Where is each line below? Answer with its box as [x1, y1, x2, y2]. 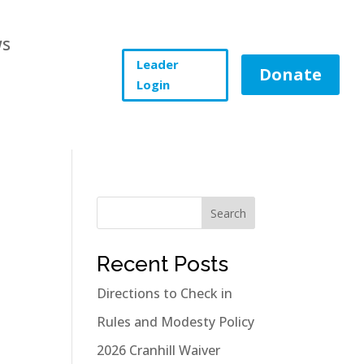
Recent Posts [97, 252, 229, 276]
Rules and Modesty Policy [97, 313, 255, 331]
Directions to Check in [97, 284, 233, 302]
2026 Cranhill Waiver [97, 341, 221, 359]
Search [210, 205, 246, 221]
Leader [136, 56, 179, 72]
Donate [258, 63, 322, 85]
